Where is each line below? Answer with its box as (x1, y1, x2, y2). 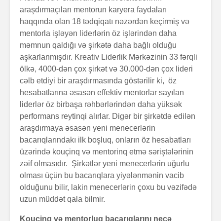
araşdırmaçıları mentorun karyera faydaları (20, 5, 167, 14)
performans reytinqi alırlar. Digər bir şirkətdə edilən (20, 111, 195, 120)
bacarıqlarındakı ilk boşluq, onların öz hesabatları (20, 135, 191, 144)
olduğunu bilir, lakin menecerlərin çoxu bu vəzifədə (20, 183, 197, 191)
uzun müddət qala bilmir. (20, 194, 105, 203)
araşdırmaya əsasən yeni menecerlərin (20, 123, 155, 132)
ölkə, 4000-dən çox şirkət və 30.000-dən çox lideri (20, 64, 193, 73)
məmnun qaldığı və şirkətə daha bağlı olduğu (20, 40, 177, 49)
